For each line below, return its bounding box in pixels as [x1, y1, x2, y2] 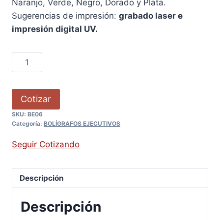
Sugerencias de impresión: [12, 10, 119, 21]
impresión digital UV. [12, 24, 98, 34]
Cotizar [21, 93, 51, 104]
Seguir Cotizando [12, 139, 80, 150]
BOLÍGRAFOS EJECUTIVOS [44, 120, 120, 128]
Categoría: [12, 120, 44, 128]
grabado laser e [119, 10, 183, 21]
